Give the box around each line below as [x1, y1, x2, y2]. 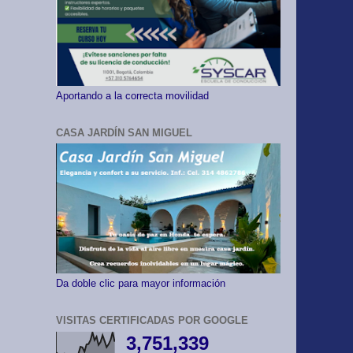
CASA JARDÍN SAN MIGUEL [56, 126, 192, 139]
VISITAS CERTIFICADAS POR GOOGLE [56, 314, 248, 327]
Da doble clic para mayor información [56, 278, 225, 290]
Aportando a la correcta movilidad [56, 90, 209, 102]
